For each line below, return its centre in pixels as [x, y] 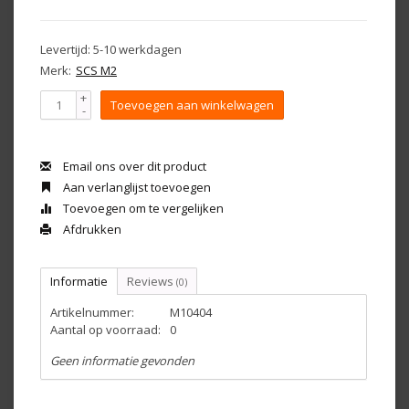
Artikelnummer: [92, 312]
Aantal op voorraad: [105, 330]
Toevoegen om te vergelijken [142, 208]
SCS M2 [96, 70]
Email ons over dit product [133, 166]
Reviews [152, 281]
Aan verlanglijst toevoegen [136, 187]
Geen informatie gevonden [122, 361]
